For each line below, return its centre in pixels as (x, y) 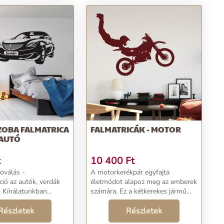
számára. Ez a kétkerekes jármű (138, 191)
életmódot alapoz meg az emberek (144, 182)
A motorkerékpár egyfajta (130, 172)
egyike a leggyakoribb (124, 201)
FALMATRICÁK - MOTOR (136, 129)
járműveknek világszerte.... (130, 210)
